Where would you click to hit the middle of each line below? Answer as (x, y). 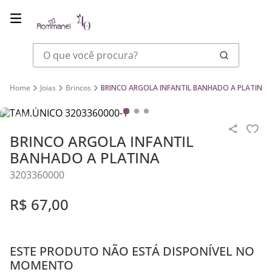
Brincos (78, 88)
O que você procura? (80, 48)
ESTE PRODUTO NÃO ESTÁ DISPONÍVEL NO (132, 251)
